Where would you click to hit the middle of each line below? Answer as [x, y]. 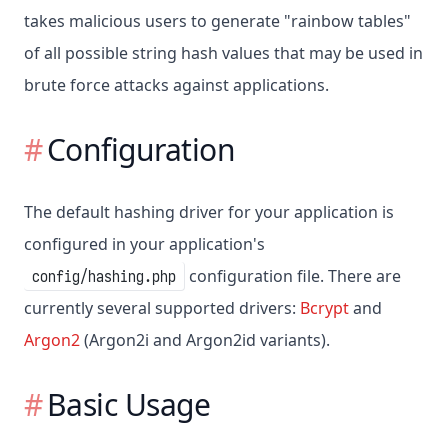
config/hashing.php [104, 276]
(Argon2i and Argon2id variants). [205, 340]
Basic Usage [128, 405]
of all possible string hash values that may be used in [223, 53]
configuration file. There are [293, 276]
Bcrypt [324, 308]
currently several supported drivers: [162, 308]
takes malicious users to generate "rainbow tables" [217, 21]
